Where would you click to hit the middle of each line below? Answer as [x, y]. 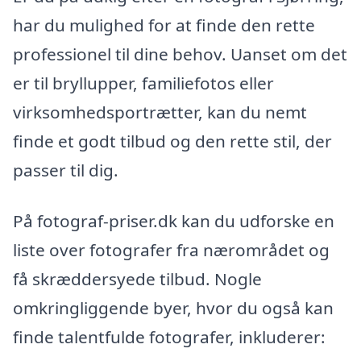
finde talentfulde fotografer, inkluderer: [169, 337]
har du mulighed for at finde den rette [164, 25]
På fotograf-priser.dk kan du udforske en [174, 221]
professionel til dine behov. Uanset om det [180, 54]
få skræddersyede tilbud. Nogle [137, 279]
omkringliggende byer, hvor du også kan [173, 308]
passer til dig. [66, 170]
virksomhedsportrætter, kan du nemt [160, 112]
